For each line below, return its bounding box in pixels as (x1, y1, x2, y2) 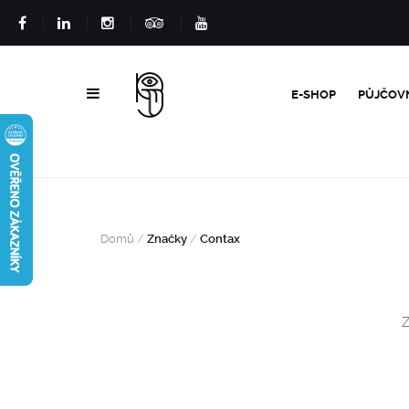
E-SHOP (291, 88, 337, 101)
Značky (144, 232, 190, 246)
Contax (197, 232, 240, 246)
